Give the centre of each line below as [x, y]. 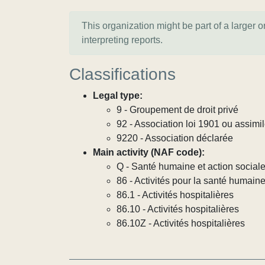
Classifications [122, 74]
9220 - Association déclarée [175, 138]
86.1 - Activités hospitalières [175, 195]
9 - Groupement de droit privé [177, 110]
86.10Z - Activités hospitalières [181, 223]
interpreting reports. [122, 40]
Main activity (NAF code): [149, 152]
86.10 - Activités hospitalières [178, 209]
